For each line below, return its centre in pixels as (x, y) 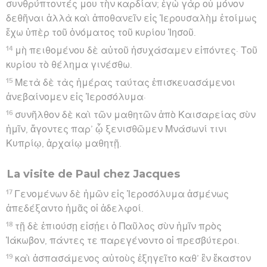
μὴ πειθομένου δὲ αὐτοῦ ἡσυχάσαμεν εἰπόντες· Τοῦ (136, 50)
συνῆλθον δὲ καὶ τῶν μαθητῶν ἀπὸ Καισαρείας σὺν (136, 115)
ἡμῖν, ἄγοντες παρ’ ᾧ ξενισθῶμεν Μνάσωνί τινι (117, 129)
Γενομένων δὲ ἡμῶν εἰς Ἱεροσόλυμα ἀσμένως (122, 194)
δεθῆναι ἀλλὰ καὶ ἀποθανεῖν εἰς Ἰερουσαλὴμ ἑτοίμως (131, 18)
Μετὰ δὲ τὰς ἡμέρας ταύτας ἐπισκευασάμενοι (125, 83)
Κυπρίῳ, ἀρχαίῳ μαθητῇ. (64, 143)
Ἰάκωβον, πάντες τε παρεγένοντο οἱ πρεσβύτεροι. (123, 240)
